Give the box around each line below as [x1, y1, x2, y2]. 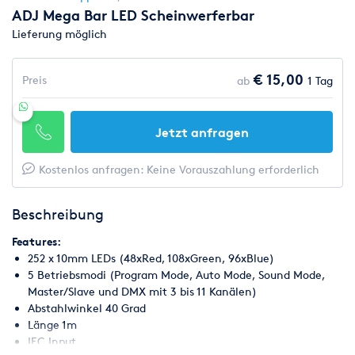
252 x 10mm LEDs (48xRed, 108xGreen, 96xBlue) [28, 251, 274, 265]
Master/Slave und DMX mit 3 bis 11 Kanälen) [28, 284, 257, 298]
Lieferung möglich [12, 27, 107, 40]
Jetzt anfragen [155, 124, 249, 140]
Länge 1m [28, 318, 77, 331]
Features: [12, 235, 61, 248]
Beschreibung [12, 205, 104, 223]
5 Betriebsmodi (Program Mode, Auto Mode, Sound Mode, [28, 268, 325, 281]
